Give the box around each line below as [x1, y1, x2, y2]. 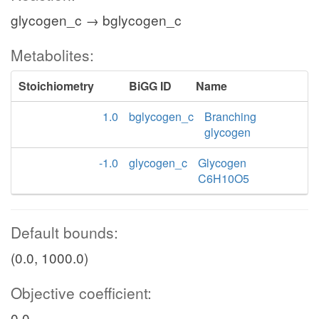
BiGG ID [129, 78, 172, 94]
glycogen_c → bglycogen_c [11, 10, 182, 29]
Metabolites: [11, 44, 94, 66]
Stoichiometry [19, 78, 94, 94]
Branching [204, 108, 256, 125]
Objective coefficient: [11, 282, 152, 303]
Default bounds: [11, 221, 118, 243]
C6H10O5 [198, 170, 249, 187]
